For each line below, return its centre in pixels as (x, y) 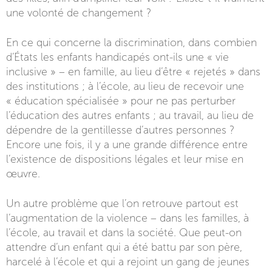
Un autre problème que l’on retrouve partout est (122, 203)
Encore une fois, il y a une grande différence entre (127, 144)
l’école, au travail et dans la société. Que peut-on (124, 233)
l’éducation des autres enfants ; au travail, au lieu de (130, 115)
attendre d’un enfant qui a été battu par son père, (124, 247)
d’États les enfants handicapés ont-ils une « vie (117, 57)
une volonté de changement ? (79, 13)
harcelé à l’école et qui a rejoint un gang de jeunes (128, 262)
